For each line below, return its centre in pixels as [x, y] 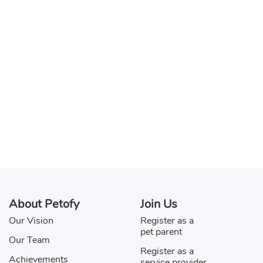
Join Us [159, 204]
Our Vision [31, 221]
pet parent [161, 232]
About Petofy [44, 204]
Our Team [29, 240]
